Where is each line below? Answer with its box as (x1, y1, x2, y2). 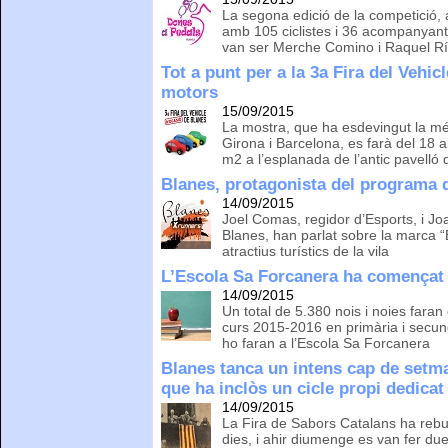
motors (161, 82, 219, 102)
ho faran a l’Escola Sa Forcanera (222, 334, 431, 351)
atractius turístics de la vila (222, 242, 390, 259)
